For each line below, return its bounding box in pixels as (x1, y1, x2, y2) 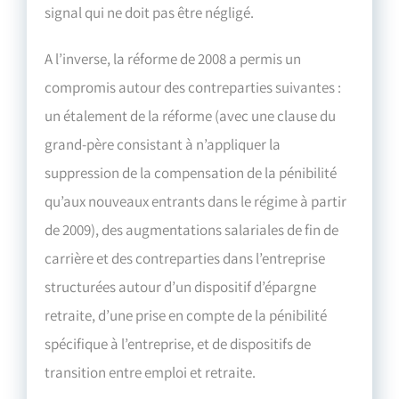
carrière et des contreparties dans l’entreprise (45, 248, 326, 268)
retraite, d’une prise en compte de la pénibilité (45, 305, 328, 325)
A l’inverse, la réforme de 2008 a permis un (45, 48, 302, 69)
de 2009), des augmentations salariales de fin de (45, 219, 339, 240)
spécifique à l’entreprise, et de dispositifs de (45, 333, 312, 354)
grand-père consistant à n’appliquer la (45, 134, 281, 154)
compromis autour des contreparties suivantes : (45, 77, 342, 97)
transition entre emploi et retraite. (45, 362, 256, 382)
